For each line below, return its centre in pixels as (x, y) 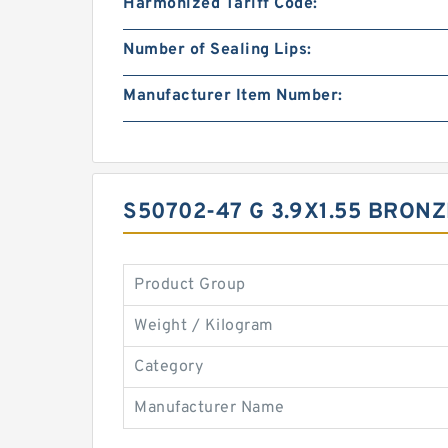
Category (168, 367)
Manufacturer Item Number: (233, 96)
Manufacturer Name (209, 408)
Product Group (190, 285)
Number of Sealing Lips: (217, 50)
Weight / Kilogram (204, 326)
